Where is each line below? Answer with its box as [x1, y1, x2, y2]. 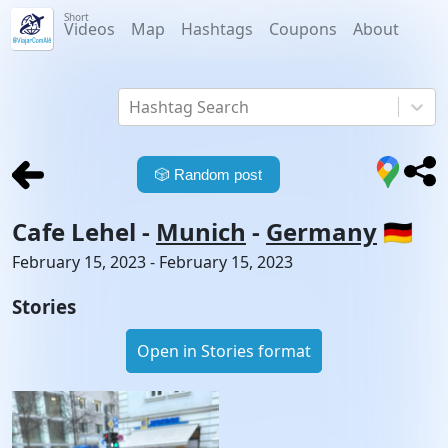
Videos [64, 17, 115, 40]
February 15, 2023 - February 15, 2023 [12, 250, 293, 273]
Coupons [269, 18, 337, 40]
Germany [266, 214, 377, 248]
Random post [173, 166, 262, 183]
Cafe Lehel [12, 214, 136, 248]
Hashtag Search [129, 96, 249, 118]
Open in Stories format [137, 340, 311, 363]
